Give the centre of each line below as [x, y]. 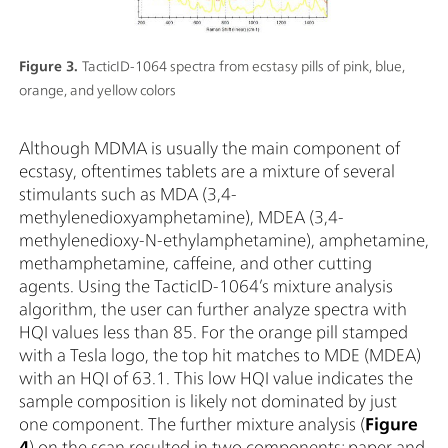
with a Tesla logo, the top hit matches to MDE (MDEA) [220, 355]
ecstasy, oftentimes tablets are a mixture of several [207, 171]
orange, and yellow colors [97, 90]
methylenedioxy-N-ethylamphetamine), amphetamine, [224, 240]
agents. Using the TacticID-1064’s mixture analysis [206, 286]
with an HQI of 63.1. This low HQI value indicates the [216, 378]
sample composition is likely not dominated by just [208, 401]
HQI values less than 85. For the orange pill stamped [213, 332]
